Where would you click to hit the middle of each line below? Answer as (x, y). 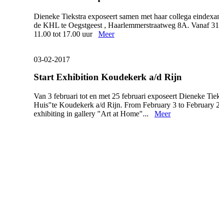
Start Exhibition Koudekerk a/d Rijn (108, 77)
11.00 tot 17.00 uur (66, 34)
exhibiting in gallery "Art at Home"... (94, 113)
